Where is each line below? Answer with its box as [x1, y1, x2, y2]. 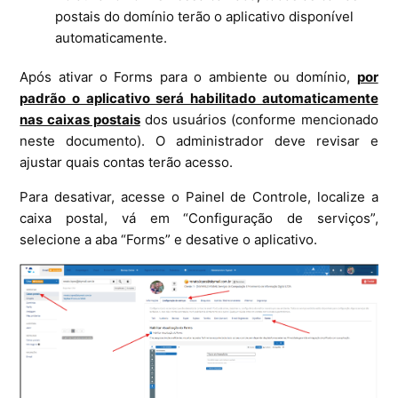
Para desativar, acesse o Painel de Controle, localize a [20, 187, 378, 205]
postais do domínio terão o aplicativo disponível [55, 7, 354, 25]
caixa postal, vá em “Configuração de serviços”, [20, 209, 378, 227]
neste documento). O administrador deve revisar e [20, 131, 378, 149]
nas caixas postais [20, 110, 140, 128]
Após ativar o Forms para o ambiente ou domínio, [20, 68, 357, 85]
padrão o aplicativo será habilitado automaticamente [20, 89, 378, 107]
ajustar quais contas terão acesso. [20, 153, 234, 171]
